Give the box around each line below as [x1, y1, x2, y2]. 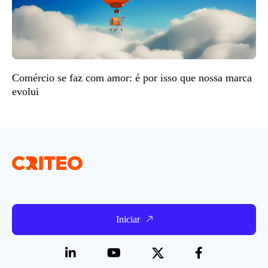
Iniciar [115, 214, 140, 224]
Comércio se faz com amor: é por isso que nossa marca [12, 71, 252, 84]
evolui [12, 85, 39, 98]
